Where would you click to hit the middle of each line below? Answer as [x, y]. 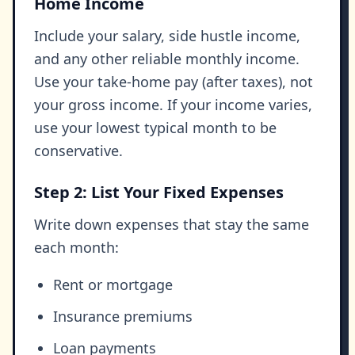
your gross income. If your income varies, [173, 105]
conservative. [78, 151]
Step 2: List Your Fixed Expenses [159, 193]
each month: [76, 248]
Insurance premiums [123, 317]
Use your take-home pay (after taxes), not [174, 82]
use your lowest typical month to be [155, 128]
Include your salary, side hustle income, [167, 36]
